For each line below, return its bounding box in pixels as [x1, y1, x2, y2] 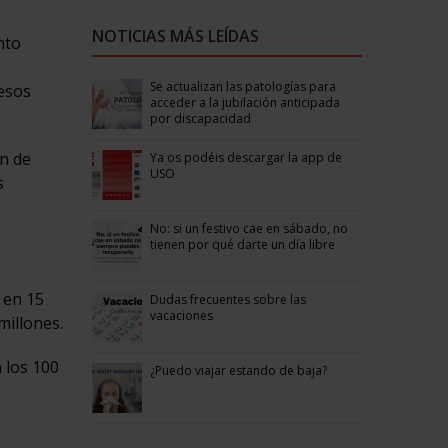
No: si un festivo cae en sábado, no [149, 219, 348, 237]
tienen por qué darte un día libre [149, 235, 335, 253]
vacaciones [149, 306, 213, 324]
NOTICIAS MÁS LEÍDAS [91, 24, 259, 47]
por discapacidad [149, 109, 251, 127]
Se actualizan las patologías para [149, 77, 336, 95]
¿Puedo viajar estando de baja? [149, 361, 327, 379]
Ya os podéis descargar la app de [149, 148, 342, 166]
